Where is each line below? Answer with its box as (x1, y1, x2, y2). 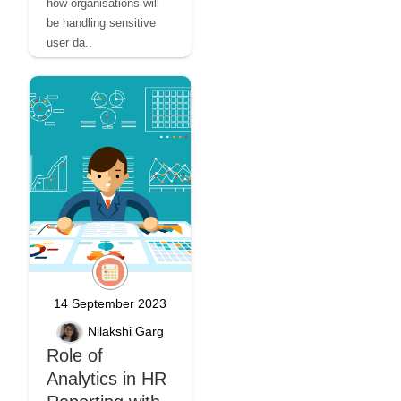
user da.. (47, 36, 92, 49)
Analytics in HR (47, 369, 166, 388)
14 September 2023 (54, 296, 166, 311)
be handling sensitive (47, 16, 156, 30)
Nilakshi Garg (88, 324, 164, 339)
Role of (47, 346, 103, 365)
